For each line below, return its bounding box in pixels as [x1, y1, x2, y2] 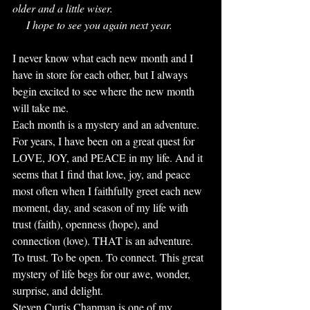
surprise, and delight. [12, 283, 107, 298]
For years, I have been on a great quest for [12, 134, 197, 148]
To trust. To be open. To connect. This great [12, 250, 206, 264]
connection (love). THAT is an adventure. [12, 233, 196, 248]
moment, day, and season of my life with [12, 200, 191, 215]
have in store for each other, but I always [12, 67, 190, 82]
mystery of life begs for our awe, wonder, [12, 266, 193, 281]
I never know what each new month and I [12, 51, 196, 65]
